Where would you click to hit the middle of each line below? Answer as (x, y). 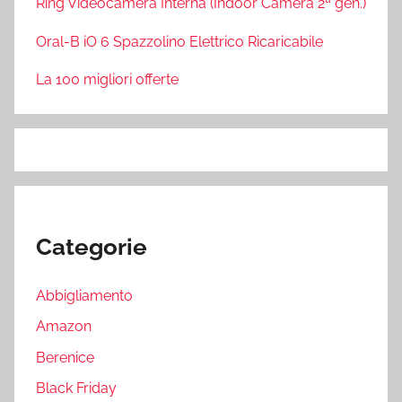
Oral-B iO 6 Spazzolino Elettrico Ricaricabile (179, 41)
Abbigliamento (84, 295)
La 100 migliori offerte (107, 80)
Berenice (65, 357)
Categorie (92, 247)
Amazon (64, 327)
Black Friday (76, 388)
